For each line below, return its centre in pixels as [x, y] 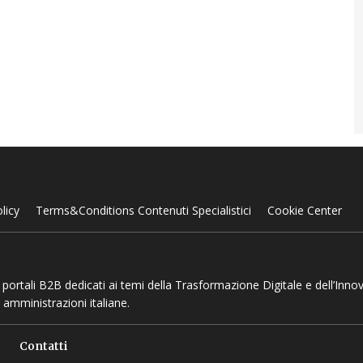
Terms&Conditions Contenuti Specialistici [143, 210]
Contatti [44, 346]
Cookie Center [304, 210]
